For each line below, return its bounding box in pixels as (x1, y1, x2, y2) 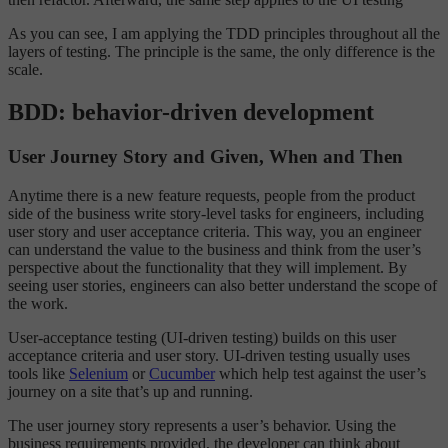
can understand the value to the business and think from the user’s (8, 240, 421, 258)
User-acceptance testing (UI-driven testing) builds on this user (8, 328, 396, 346)
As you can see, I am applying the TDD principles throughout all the (8, 25, 440, 43)
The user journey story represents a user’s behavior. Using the (8, 416, 396, 434)
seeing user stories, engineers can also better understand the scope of (8, 276, 437, 294)
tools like (8, 364, 69, 382)
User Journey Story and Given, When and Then (8, 145, 403, 167)
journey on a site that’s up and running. (8, 382, 253, 400)
